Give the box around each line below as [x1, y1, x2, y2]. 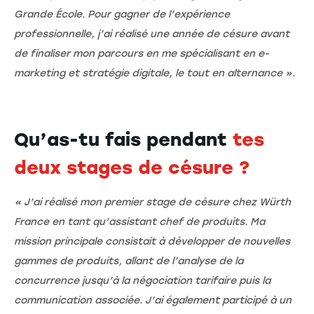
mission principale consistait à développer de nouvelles [14, 235, 290, 247]
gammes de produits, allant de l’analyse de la [14, 254, 243, 267]
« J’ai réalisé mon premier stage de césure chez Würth [14, 196, 291, 208]
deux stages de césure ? [14, 156, 250, 179]
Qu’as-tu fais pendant [14, 128, 233, 151]
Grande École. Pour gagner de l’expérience [14, 8, 230, 20]
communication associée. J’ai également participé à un [14, 294, 292, 306]
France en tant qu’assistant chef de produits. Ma [14, 215, 265, 228]
